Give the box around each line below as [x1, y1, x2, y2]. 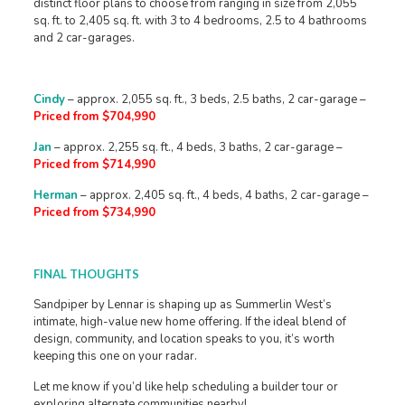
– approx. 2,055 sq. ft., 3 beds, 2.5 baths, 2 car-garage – [64, 91, 366, 108]
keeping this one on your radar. [33, 348, 197, 364]
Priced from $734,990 [33, 204, 155, 221]
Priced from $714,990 [33, 156, 155, 173]
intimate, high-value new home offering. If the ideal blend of [33, 314, 346, 330]
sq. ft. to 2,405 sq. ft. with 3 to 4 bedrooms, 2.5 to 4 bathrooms [33, 13, 367, 29]
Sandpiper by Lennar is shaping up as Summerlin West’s [33, 297, 332, 313]
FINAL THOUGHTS [33, 267, 139, 281]
